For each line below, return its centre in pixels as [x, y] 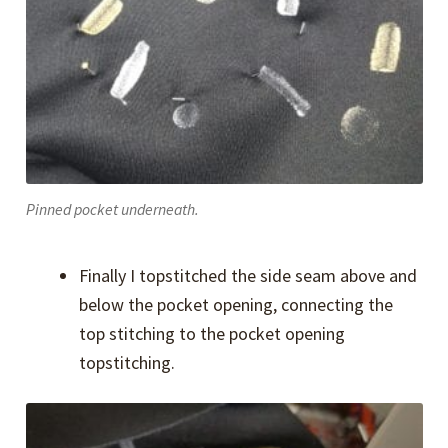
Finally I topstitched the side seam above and [248, 276]
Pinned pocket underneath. [112, 210]
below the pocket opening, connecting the [236, 305]
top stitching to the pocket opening [212, 334]
